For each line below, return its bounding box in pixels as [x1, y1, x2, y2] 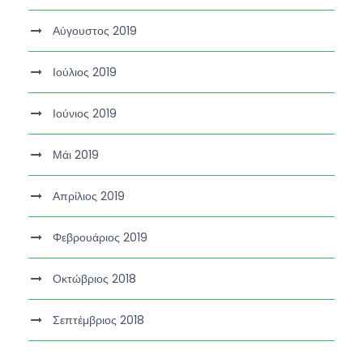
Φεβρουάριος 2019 [53, 228, 147, 246]
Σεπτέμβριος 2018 [53, 311, 144, 328]
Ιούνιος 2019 [53, 105, 117, 122]
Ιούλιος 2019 [53, 63, 117, 80]
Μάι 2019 [53, 146, 99, 163]
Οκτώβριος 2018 [53, 270, 136, 287]
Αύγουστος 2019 [53, 22, 137, 39]
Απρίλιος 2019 [53, 187, 125, 204]
